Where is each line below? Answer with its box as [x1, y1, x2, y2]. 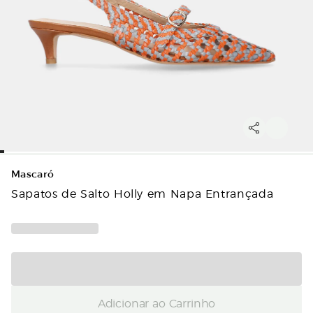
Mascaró [11, 168, 54, 181]
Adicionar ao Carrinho [97, 294, 216, 310]
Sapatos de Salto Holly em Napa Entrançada [11, 185, 274, 201]
